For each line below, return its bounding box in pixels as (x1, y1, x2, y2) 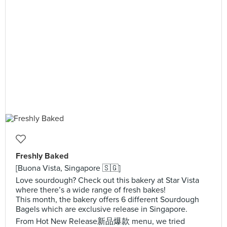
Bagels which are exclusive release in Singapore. (16, 204, 187, 214)
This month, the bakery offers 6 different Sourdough (16, 195, 199, 205)
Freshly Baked (16, 151, 68, 161)
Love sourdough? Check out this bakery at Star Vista (16, 175, 199, 185)
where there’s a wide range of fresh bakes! (16, 185, 166, 195)
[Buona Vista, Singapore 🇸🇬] (16, 163, 121, 173)
